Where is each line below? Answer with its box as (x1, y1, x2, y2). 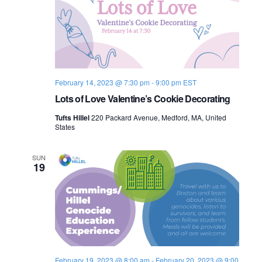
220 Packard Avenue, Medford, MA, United (91, 112, 226, 122)
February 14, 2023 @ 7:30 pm (54, 77, 150, 87)
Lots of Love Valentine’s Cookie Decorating (54, 91, 230, 105)
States (54, 121, 75, 132)
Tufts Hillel (54, 112, 91, 123)
